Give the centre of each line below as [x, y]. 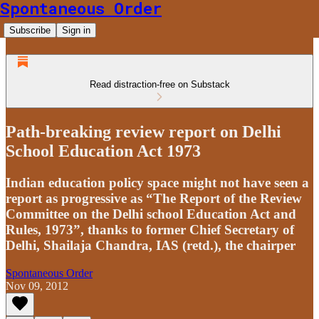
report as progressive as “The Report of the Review [154, 198]
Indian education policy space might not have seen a [157, 182]
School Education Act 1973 [103, 151]
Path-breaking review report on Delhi [143, 131]
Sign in [76, 30]
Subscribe [30, 30]
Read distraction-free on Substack [159, 84]
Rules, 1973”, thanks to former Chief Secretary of [150, 229]
